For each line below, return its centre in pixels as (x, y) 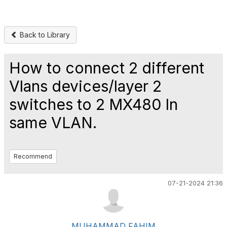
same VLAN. (53, 123)
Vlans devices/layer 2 (85, 86)
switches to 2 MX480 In (93, 104)
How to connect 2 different (107, 68)
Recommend (33, 156)
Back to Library (44, 35)
